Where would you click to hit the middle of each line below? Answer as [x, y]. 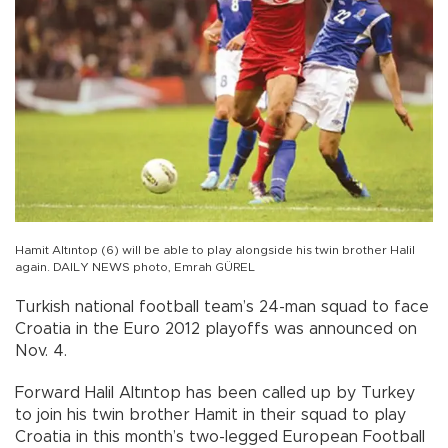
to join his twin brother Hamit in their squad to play [210, 415]
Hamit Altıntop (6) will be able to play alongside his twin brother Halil [215, 250]
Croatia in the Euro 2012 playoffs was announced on [216, 329]
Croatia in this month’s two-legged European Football [220, 437]
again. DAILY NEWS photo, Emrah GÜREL [135, 267]
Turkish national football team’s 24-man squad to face [222, 307]
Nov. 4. [41, 351]
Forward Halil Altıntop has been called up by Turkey [215, 393]
